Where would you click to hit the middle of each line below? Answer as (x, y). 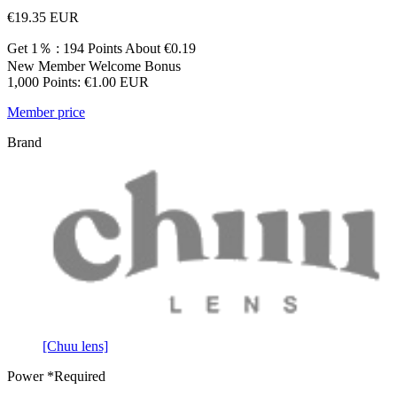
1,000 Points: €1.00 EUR (78, 82)
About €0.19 (159, 48)
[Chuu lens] (75, 346)
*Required (74, 376)
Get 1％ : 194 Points (65, 48)
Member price (46, 112)
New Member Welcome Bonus (94, 66)
